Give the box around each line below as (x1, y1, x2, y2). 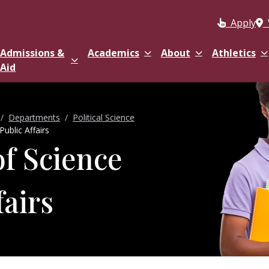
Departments (8, 112, 60, 123)
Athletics (211, 46, 256, 59)
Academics (87, 46, 139, 59)
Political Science (73, 112, 134, 123)
